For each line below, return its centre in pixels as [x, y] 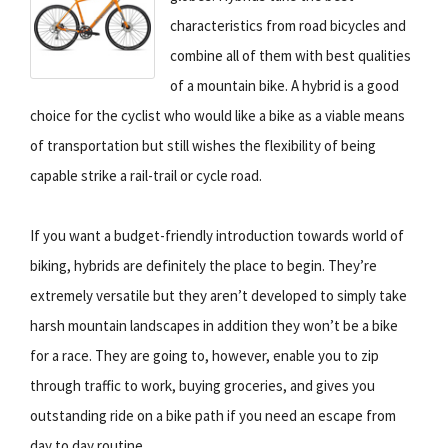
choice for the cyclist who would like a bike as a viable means [217, 115]
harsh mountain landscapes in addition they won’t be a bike [214, 325]
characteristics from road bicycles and [288, 25]
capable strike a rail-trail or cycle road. [146, 175]
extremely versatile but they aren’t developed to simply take [218, 295]
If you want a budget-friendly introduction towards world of [217, 235]
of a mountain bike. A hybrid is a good [284, 85]
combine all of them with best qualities [290, 55]
